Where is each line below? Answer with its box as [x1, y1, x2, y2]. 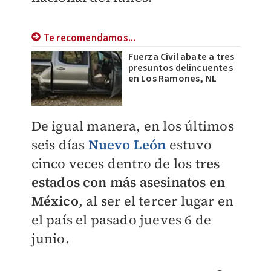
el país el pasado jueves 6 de [31, 211, 212, 229]
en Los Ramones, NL [128, 72, 217, 85]
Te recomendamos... [43, 31, 136, 45]
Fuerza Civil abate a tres [128, 50, 235, 64]
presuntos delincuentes [128, 61, 233, 74]
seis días [31, 135, 88, 154]
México [31, 192, 79, 210]
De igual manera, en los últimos [31, 117, 234, 135]
